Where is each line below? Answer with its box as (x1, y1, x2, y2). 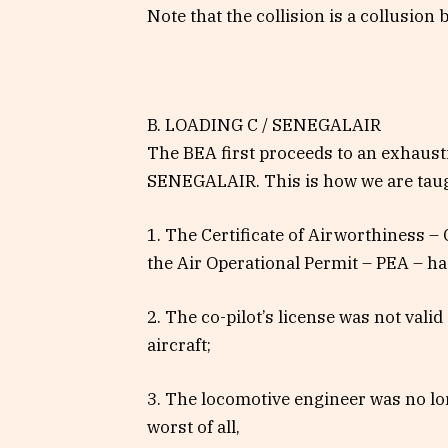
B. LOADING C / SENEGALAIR (147, 113, 381, 136)
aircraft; (147, 334, 211, 357)
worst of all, (147, 416, 240, 439)
